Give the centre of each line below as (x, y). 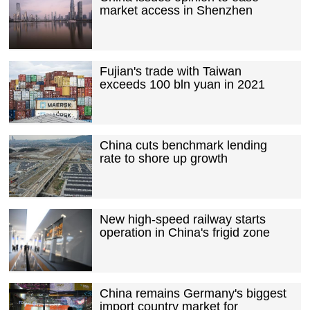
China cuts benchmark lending (183, 145)
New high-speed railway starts (182, 219)
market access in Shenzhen (176, 10)
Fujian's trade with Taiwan (170, 71)
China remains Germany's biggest (193, 293)
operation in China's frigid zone (184, 232)
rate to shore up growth (163, 158)
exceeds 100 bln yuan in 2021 (182, 84)
